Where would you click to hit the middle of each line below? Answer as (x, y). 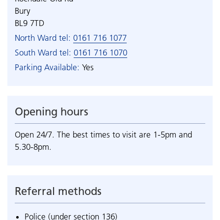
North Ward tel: (43, 38)
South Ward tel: (43, 53)
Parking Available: (48, 67)
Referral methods (58, 191)
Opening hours (52, 112)
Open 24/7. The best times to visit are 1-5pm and (103, 135)
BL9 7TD (29, 23)
